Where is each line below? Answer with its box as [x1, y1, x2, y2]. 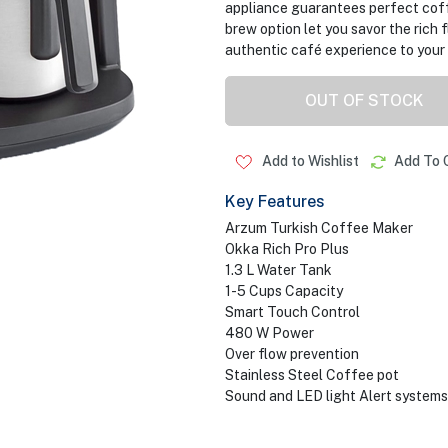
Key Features [224, 192, 325, 211]
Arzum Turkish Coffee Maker [224, 220, 413, 236]
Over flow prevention [224, 346, 359, 362]
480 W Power [224, 325, 314, 341]
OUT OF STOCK [305, 91, 424, 110]
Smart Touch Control [224, 304, 360, 320]
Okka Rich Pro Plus [224, 241, 349, 257]
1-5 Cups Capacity [224, 283, 343, 299]
